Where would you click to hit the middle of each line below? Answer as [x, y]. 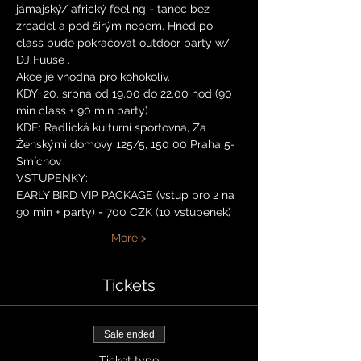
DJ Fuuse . [43, 60]
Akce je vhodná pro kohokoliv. [93, 77]
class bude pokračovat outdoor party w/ [124, 43]
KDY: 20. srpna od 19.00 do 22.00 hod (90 [126, 93]
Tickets [129, 285]
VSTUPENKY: [52, 178]
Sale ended [129, 334]
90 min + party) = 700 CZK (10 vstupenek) [124, 212]
